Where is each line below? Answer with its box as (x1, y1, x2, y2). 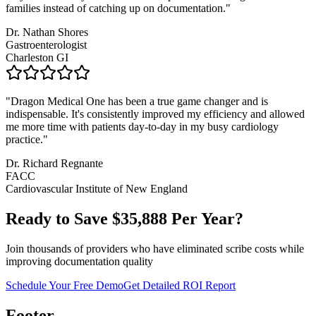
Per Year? (167, 209, 243, 228)
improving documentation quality (6, 255, 153, 267)
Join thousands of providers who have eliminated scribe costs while (6, 242, 304, 255)
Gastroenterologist (6, 39, 87, 51)
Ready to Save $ (6, 209, 121, 228)
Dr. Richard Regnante (6, 157, 103, 170)
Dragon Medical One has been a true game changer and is (11, 95, 268, 108)
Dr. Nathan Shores (6, 26, 88, 39)
